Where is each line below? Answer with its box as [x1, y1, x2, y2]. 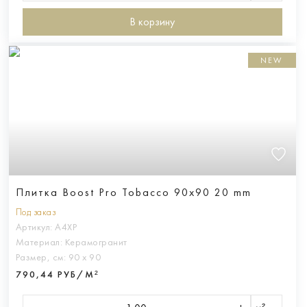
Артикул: [15, 221, 55, 233]
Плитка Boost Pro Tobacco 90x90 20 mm [15, 185, 251, 199]
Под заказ [15, 206, 56, 218]
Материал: [15, 236, 65, 248]
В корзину [130, 15, 175, 29]
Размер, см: [15, 251, 69, 263]
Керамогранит [64, 236, 127, 248]
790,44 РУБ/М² [15, 268, 99, 280]
